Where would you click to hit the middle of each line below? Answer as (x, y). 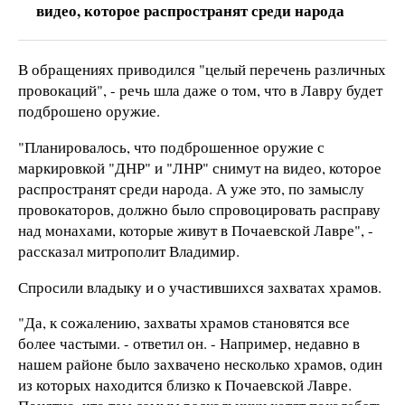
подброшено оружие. (89, 111)
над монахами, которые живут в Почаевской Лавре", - (196, 230)
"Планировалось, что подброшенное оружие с (171, 146)
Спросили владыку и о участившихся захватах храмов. (200, 287)
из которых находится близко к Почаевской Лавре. (185, 385)
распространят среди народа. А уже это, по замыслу (191, 188)
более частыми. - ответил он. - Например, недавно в (189, 344)
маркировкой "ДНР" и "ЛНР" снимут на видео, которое (200, 167)
